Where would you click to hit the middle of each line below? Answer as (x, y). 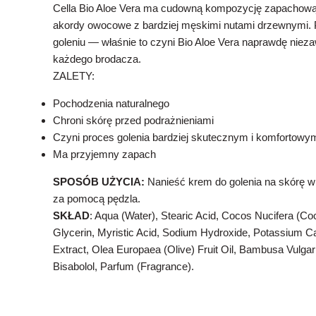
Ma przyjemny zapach (104, 154)
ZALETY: (74, 76)
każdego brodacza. (97, 59)
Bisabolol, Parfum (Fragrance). (123, 266)
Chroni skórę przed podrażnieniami (133, 120)
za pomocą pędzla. (97, 199)
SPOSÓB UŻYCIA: (99, 182)
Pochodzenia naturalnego (111, 103)
